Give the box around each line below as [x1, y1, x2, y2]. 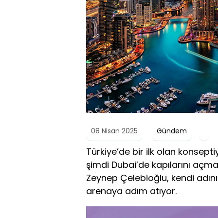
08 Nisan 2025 [91, 126, 138, 136]
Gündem [157, 126, 187, 136]
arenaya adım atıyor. [86, 184, 177, 197]
